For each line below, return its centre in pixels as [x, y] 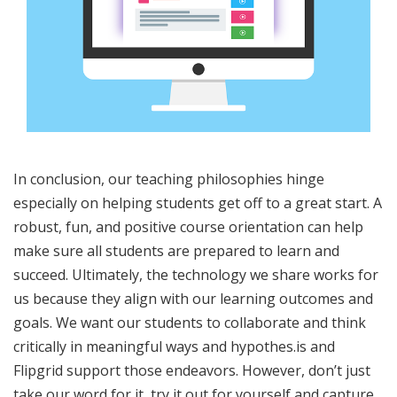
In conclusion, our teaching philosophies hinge [169, 179]
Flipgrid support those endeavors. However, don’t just [192, 371]
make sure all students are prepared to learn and [176, 251]
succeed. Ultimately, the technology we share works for [196, 275]
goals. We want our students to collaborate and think [190, 323]
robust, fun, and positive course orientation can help [188, 227]
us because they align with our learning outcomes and [193, 299]
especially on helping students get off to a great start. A [198, 203]
